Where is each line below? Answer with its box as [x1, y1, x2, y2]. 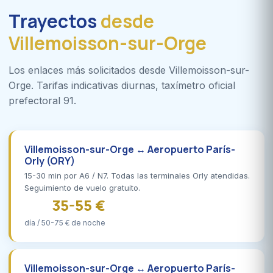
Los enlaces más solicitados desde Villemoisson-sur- [9, 63, 249, 76]
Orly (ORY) [24, 154, 75, 168]
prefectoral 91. [9, 94, 76, 107]
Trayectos [9, 8, 101, 34]
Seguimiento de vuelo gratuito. [24, 182, 140, 193]
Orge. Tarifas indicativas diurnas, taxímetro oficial [9, 79, 235, 91]
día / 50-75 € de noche [24, 218, 105, 227]
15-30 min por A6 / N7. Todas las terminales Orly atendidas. [24, 170, 250, 180]
